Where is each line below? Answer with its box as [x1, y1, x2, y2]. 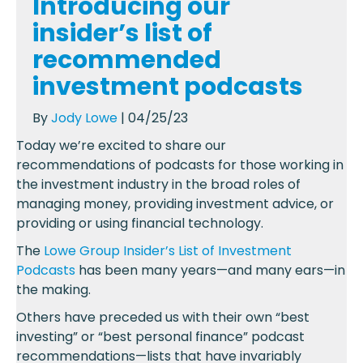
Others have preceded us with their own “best [16, 307, 310, 327]
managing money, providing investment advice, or [16, 194, 334, 213]
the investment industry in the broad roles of [16, 174, 301, 194]
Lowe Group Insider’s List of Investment [44, 241, 292, 260]
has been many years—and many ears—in [75, 260, 345, 280]
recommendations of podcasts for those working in [16, 155, 344, 174]
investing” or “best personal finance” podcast [16, 327, 305, 346]
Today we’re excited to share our [16, 135, 226, 155]
